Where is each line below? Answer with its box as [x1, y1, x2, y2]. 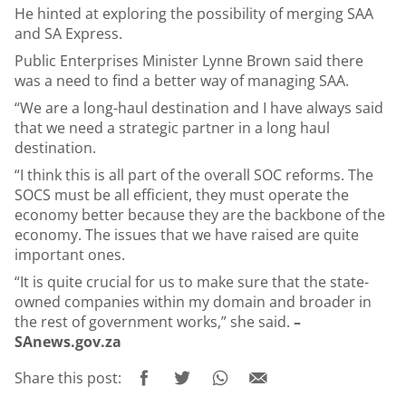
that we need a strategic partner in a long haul [14, 118, 330, 138]
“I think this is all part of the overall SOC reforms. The [14, 165, 373, 185]
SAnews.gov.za [14, 332, 121, 352]
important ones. [14, 245, 125, 265]
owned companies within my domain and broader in [14, 292, 372, 312]
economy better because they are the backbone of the [14, 205, 385, 225]
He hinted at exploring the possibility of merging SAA [14, 4, 373, 24]
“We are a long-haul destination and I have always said [14, 98, 383, 118]
